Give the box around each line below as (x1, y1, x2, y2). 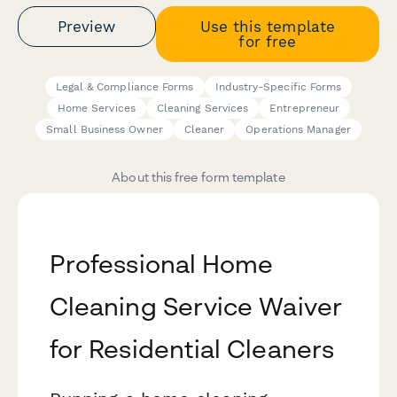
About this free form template (112, 169, 285, 185)
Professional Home (50, 249, 274, 279)
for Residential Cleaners (50, 334, 334, 364)
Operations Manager (245, 123, 351, 136)
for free (238, 32, 297, 51)
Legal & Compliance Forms (55, 81, 194, 94)
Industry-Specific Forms (214, 81, 342, 94)
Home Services (57, 102, 136, 115)
